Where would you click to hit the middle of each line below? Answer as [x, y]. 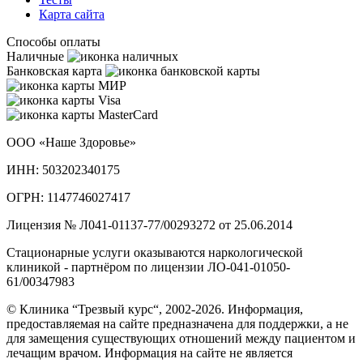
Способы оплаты [53, 42]
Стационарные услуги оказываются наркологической [155, 253]
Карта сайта [72, 15]
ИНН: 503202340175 [63, 170]
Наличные [35, 57]
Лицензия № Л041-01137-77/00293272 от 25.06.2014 [149, 225]
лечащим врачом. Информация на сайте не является [149, 353]
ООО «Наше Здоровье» [71, 143]
